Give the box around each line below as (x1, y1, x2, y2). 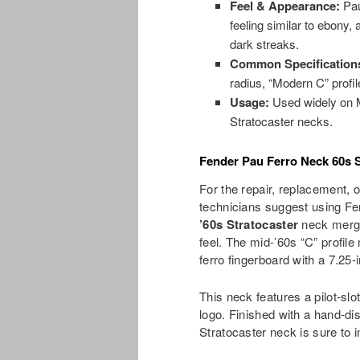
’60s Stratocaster (199, 215, 299, 233)
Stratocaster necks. (229, 112, 333, 130)
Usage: (229, 93, 269, 112)
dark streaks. (229, 35, 299, 53)
